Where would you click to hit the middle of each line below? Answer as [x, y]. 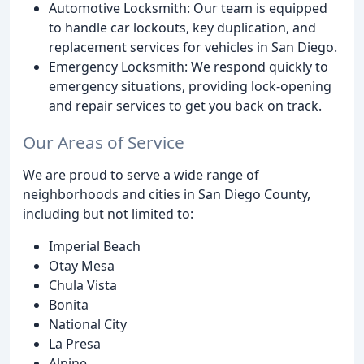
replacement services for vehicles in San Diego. [193, 48]
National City [88, 325]
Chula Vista [83, 286]
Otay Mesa [82, 266]
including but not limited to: [108, 214]
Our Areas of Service [104, 143]
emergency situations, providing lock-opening [190, 87]
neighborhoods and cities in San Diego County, [167, 195]
